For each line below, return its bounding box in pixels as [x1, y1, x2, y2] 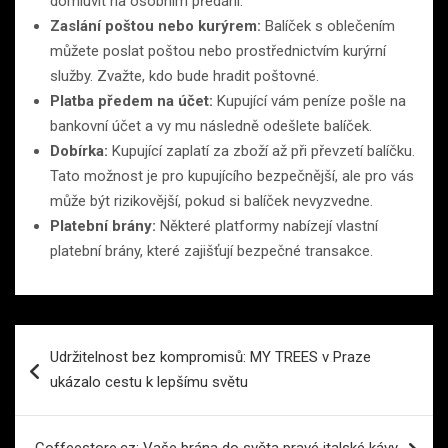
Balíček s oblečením [261, 17, 395, 36]
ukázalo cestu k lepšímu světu [50, 373, 248, 392]
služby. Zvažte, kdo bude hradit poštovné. [50, 67, 319, 86]
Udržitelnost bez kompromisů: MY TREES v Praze [50, 348, 371, 367]
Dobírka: [50, 142, 108, 161]
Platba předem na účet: [50, 92, 213, 111]
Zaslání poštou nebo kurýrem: [50, 17, 261, 36]
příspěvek [14, 389, 125, 419]
